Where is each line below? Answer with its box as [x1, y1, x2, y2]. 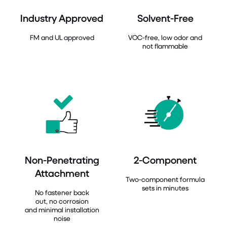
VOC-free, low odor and [128, 33, 202, 42]
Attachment [34, 167, 89, 179]
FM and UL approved [29, 33, 94, 42]
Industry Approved [20, 12, 103, 24]
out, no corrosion [35, 197, 89, 206]
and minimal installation [24, 205, 99, 214]
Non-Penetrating [24, 154, 99, 166]
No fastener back [34, 188, 89, 197]
